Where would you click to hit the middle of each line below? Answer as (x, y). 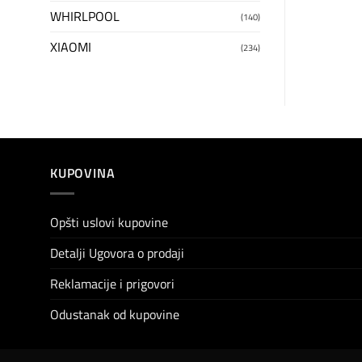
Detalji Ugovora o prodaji (117, 253)
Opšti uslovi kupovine (109, 222)
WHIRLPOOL (85, 17)
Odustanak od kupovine (115, 314)
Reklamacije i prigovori (112, 283)
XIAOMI (71, 47)
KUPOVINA (83, 173)
